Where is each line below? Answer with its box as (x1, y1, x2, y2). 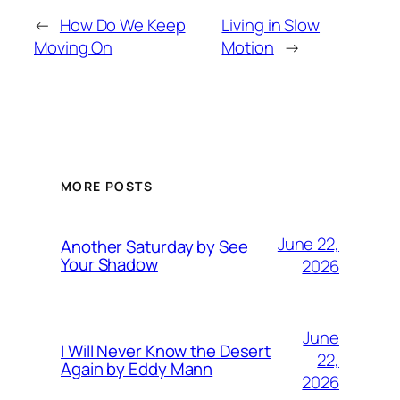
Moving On (34, 35, 113, 59)
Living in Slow (221, 12, 321, 37)
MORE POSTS (61, 178, 153, 196)
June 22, (277, 232, 339, 256)
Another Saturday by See (61, 235, 248, 259)
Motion (221, 35, 274, 59)
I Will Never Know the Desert (61, 339, 271, 363)
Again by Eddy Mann (61, 357, 213, 381)
